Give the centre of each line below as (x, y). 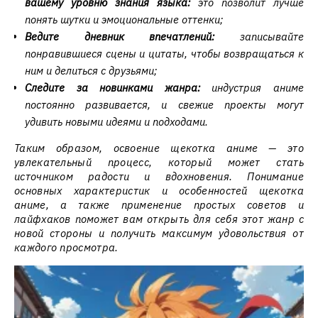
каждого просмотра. (66, 247)
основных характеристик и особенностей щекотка (159, 191)
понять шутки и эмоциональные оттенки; (124, 20)
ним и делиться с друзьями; (91, 71)
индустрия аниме (252, 88)
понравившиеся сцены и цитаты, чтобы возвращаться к (164, 54)
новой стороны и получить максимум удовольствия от (159, 233)
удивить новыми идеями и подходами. (116, 122)
